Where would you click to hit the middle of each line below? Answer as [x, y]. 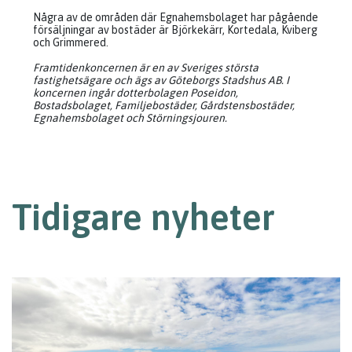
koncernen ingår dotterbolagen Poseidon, [136, 93]
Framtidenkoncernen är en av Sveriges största [146, 68]
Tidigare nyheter [143, 217]
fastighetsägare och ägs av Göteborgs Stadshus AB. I [161, 80]
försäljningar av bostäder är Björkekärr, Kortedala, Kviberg [175, 30]
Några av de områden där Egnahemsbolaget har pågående [176, 17]
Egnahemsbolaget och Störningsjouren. [130, 118]
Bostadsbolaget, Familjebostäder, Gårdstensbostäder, [164, 105]
